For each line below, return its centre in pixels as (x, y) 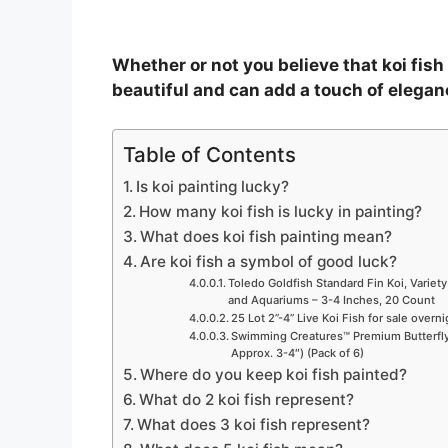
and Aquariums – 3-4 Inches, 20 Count (331, 299)
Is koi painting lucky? (213, 186)
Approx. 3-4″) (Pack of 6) (297, 352)
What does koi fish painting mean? (266, 236)
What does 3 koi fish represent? (254, 424)
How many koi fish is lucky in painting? (281, 211)
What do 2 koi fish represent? (247, 399)
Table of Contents (209, 154)
